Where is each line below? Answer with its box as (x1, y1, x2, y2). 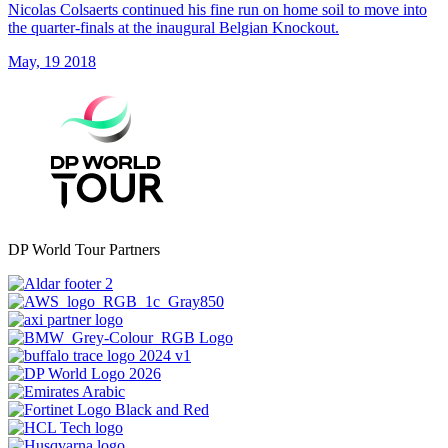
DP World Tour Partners (8, 240, 160, 258)
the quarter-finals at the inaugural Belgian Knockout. (8, 18, 339, 36)
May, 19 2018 (8, 52, 96, 70)
